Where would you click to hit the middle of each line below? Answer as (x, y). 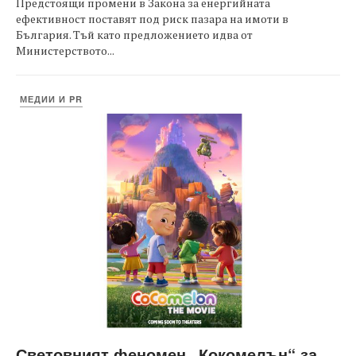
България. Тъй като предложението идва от (134, 35)
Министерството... (65, 50)
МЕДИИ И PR (51, 99)
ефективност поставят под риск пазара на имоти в (152, 19)
